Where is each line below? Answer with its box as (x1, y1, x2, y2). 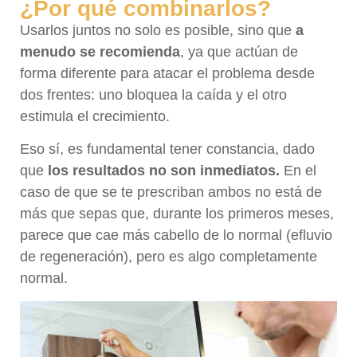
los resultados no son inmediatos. (44, 163, 280, 179)
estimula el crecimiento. (20, 108, 170, 125)
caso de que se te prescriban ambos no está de (20, 184, 322, 201)
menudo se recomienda (20, 44, 180, 61)
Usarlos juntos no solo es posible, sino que (20, 22, 296, 39)
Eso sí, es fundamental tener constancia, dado (20, 141, 315, 158)
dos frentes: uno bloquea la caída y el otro (20, 87, 287, 104)
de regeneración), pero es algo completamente (20, 249, 317, 265)
